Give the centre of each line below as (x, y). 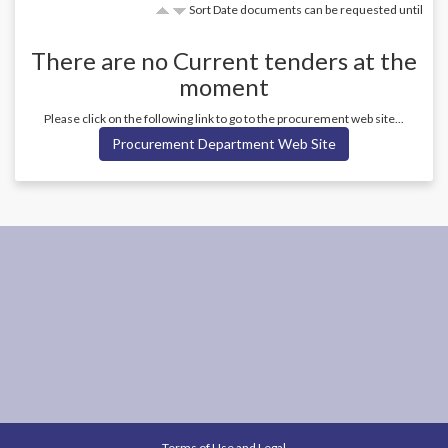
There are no (102, 60)
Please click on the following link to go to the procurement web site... (224, 118)
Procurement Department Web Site (224, 143)
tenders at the (340, 60)
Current (218, 60)
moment (224, 86)
